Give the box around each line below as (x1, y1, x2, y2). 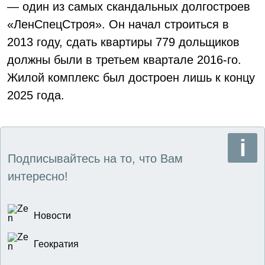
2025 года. (7, 89, 64, 102)
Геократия (34, 239, 79, 249)
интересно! (8, 170, 68, 183)
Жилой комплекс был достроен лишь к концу (7, 71, 255, 84)
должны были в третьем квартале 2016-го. (7, 53, 241, 66)
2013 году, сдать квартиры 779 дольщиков (7, 35, 240, 49)
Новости (34, 211, 71, 221)
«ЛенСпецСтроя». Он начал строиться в (7, 18, 229, 31)
